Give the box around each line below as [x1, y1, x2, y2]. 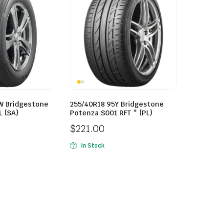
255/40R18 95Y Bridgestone [70, 100, 164, 109]
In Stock [80, 142, 105, 150]
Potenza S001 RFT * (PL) [70, 109, 153, 118]
